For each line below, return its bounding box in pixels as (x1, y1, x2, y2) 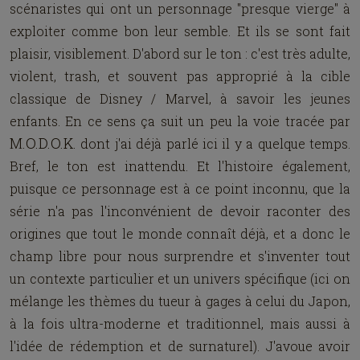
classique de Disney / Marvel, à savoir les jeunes (10, 90, 350, 107)
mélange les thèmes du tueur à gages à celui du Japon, (10, 292, 350, 309)
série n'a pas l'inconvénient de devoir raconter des (10, 202, 350, 219)
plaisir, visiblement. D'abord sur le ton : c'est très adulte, (10, 45, 350, 62)
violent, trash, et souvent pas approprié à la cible (10, 67, 350, 84)
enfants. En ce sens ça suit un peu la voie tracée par (10, 112, 350, 129)
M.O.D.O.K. (10, 133, 76, 153)
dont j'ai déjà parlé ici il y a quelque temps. (76, 135, 350, 152)
